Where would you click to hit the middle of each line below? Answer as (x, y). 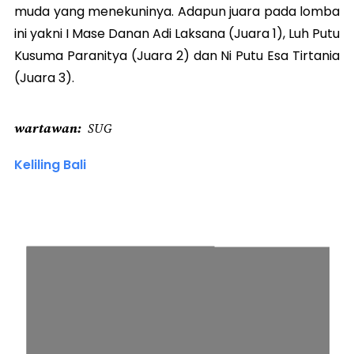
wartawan (46, 128)
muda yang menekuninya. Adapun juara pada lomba (177, 11)
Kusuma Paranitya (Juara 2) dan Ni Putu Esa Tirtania (177, 55)
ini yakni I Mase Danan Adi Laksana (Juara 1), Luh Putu (177, 33)
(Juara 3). (46, 77)
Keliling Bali (50, 164)
